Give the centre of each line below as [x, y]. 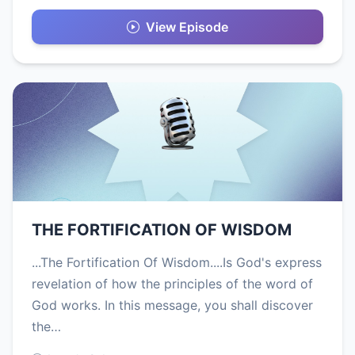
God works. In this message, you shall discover [172, 305]
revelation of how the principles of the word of [172, 284]
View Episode [187, 27]
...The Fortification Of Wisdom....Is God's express [177, 263]
